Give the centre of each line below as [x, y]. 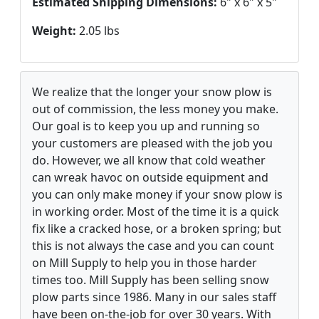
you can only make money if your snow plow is [157, 194]
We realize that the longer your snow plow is [152, 91]
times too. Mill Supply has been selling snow [151, 279]
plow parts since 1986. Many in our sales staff [154, 297]
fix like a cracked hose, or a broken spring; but [157, 228]
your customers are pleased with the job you [152, 143]
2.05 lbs [98, 30]
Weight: [54, 30]
